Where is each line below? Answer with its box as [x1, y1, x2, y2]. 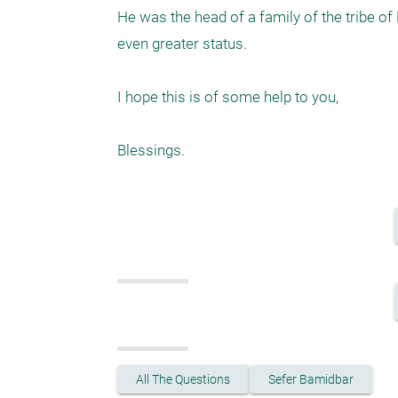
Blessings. [117, 141, 188, 159]
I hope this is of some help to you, [117, 88, 342, 106]
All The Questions [136, 371, 231, 386]
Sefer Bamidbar [267, 371, 354, 386]
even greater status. [117, 35, 251, 52]
